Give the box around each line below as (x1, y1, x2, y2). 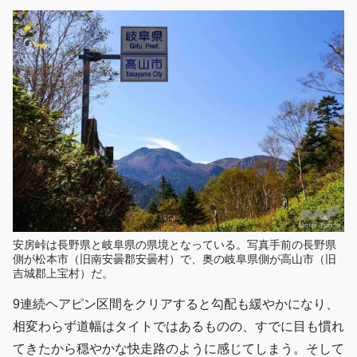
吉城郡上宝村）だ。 (13, 266, 113, 280)
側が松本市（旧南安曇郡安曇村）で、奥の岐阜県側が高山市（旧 (13, 252, 336, 265)
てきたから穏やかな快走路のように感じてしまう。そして (13, 341, 344, 355)
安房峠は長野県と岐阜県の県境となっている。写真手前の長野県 (13, 237, 336, 251)
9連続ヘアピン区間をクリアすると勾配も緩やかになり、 (13, 296, 339, 311)
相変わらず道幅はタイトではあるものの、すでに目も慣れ (13, 319, 344, 333)
